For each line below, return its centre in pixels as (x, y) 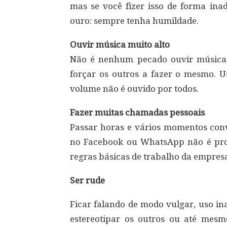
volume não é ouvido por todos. (134, 89)
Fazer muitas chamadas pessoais (137, 112)
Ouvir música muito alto (120, 45)
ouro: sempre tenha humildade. (134, 21)
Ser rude (87, 180)
